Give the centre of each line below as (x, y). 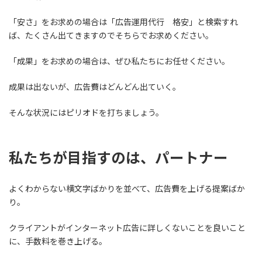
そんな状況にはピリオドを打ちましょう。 (86, 112)
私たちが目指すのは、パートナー (118, 157)
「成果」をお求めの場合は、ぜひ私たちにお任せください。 (119, 61)
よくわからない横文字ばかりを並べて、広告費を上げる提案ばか (127, 189)
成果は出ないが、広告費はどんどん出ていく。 (95, 87)
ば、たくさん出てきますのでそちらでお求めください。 (111, 35)
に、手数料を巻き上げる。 (58, 241)
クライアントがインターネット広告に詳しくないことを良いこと (127, 228)
